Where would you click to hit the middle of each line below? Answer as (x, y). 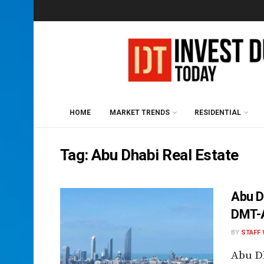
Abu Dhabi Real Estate (165, 155)
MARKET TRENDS (140, 113)
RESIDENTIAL (218, 113)
